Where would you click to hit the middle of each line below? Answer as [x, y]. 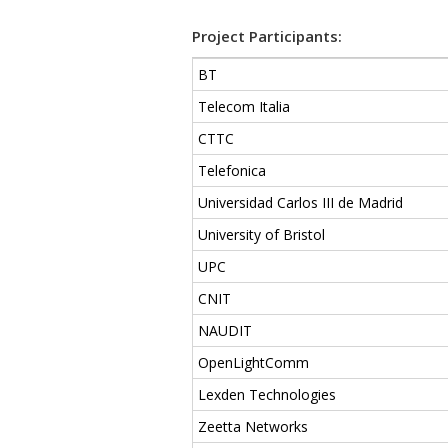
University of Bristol [261, 234]
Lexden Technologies [267, 394]
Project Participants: [267, 35]
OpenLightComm [253, 362]
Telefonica [232, 170]
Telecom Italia [244, 106]
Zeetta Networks [253, 426]
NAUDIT [225, 330]
